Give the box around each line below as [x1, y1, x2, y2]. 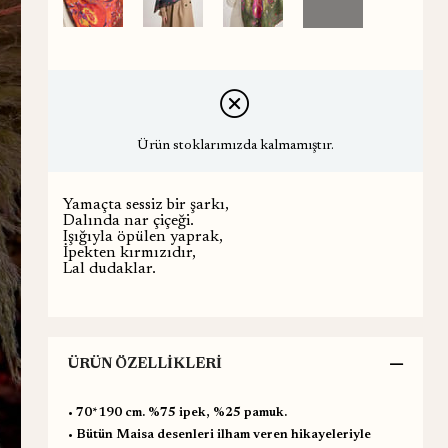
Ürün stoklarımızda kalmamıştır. [136, 138, 334, 153]
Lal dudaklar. [62, 260, 156, 277]
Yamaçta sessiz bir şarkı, [62, 196, 229, 213]
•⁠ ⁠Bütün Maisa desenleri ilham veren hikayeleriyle [67, 427, 371, 441]
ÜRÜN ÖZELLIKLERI [67, 356, 222, 372]
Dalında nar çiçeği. [62, 212, 194, 229]
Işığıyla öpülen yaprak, [62, 228, 223, 245]
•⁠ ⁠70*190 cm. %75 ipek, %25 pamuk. [67, 405, 287, 419]
